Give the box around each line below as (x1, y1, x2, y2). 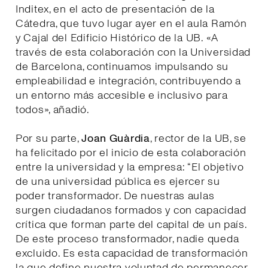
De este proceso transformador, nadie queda (16, 231, 239, 246)
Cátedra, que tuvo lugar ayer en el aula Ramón (16, 16, 247, 31)
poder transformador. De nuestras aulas (16, 188, 215, 203)
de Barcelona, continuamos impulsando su (16, 59, 229, 74)
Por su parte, (16, 130, 82, 146)
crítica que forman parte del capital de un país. (16, 217, 247, 232)
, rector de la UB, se (150, 130, 246, 146)
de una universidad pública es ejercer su (16, 173, 220, 189)
